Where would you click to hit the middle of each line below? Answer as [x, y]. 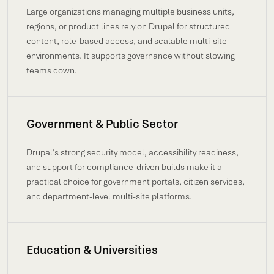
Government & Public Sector [102, 124]
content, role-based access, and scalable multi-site [127, 41]
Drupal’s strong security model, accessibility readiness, [132, 152]
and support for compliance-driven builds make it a [124, 167]
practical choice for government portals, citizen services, [135, 182]
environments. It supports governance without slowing [131, 56]
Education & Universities [92, 250]
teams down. [52, 70]
